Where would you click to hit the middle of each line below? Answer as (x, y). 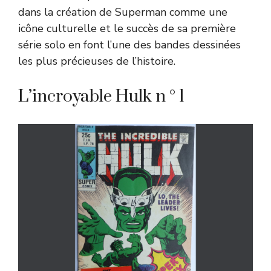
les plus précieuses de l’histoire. (97, 61)
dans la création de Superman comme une (123, 12)
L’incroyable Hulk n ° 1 (101, 96)
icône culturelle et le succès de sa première (127, 28)
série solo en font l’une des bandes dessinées (129, 44)
